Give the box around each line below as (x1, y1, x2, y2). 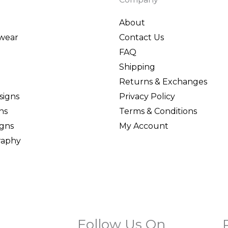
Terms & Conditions (119, 106, 197, 116)
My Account (119, 121, 168, 131)
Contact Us (119, 32, 164, 42)
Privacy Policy (119, 91, 175, 101)
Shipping (119, 62, 155, 72)
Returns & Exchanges (119, 76, 207, 87)
